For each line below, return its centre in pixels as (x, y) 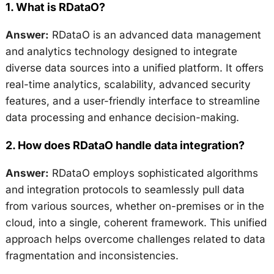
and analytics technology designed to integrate (121, 52)
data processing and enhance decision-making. (122, 118)
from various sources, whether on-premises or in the (135, 206)
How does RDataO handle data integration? (131, 146)
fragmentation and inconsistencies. (92, 256)
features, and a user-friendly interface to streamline (132, 101)
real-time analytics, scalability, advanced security (128, 85)
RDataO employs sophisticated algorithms (153, 173)
